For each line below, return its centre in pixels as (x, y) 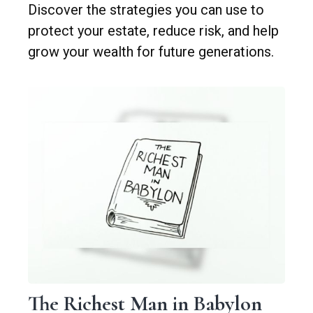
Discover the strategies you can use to (146, 10)
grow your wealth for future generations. (151, 52)
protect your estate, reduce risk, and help (153, 31)
